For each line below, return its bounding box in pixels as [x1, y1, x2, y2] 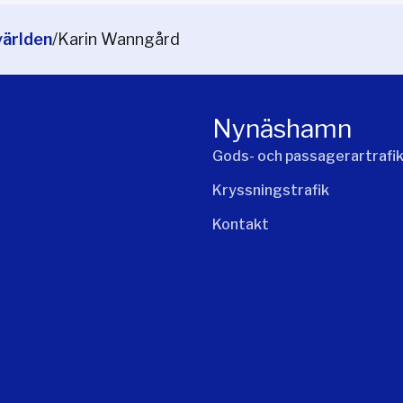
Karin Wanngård [58, 30, 180, 49]
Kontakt [212, 216, 269, 234]
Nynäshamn [212, 113, 352, 145]
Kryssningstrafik [212, 182, 329, 200]
